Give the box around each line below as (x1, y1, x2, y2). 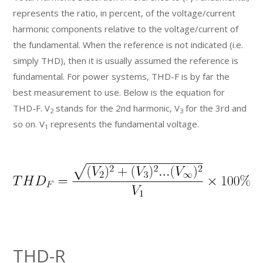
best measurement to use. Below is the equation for (13, 86, 225, 98)
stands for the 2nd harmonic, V (53, 102, 180, 114)
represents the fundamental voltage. (48, 118, 200, 130)
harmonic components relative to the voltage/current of (13, 23, 239, 35)
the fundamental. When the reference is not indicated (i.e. (13, 39, 244, 50)
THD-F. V (13, 102, 50, 114)
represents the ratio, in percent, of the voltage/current (13, 7, 236, 19)
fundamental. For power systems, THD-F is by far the (13, 70, 230, 82)
